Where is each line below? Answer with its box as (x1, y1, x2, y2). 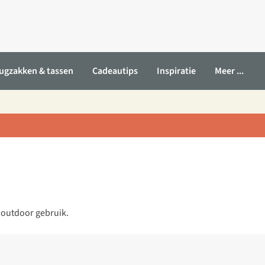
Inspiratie (157, 64, 196, 77)
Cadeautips (92, 64, 138, 77)
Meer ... (215, 64, 244, 77)
